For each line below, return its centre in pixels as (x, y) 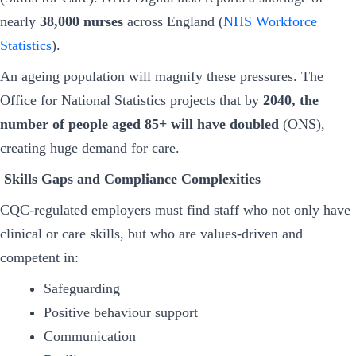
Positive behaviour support (120, 313)
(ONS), (302, 124)
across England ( (173, 21)
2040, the (291, 101)
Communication (89, 337)
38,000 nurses (81, 21)
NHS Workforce (270, 21)
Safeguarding (81, 289)
